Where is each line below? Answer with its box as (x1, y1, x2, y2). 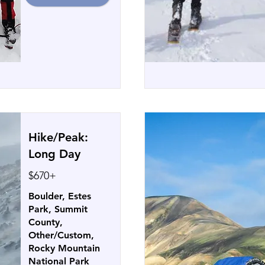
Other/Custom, (28, 230, 94, 241)
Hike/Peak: (28, 130, 88, 144)
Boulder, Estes (28, 190, 91, 202)
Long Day (28, 147, 80, 161)
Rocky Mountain (28, 243, 100, 254)
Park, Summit (28, 203, 88, 215)
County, (28, 216, 63, 228)
